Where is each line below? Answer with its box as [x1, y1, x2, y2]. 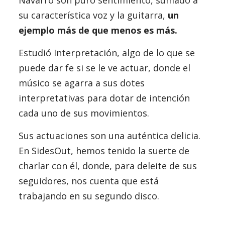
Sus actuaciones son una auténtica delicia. [18, 130, 200, 142]
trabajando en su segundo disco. [18, 190, 159, 202]
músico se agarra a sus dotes [18, 77, 145, 89]
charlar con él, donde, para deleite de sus [18, 160, 197, 172]
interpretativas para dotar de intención [18, 92, 190, 104]
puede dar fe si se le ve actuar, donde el [18, 62, 190, 74]
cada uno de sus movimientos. [18, 107, 149, 119]
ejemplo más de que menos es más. [18, 24, 177, 36]
